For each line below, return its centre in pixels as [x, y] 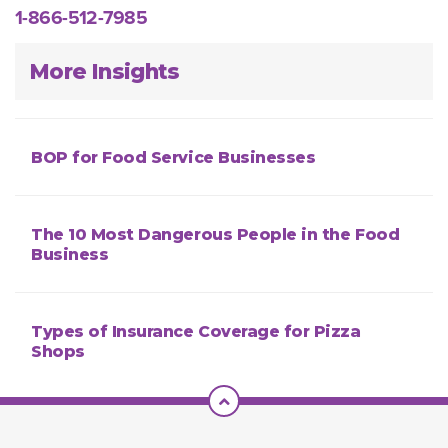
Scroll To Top [276, 399]
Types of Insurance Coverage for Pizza [196, 332]
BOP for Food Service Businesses [173, 158]
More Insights [105, 71]
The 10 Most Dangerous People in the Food [215, 235]
